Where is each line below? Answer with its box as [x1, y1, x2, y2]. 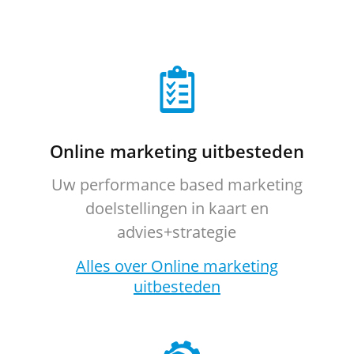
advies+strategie [117, 221, 237, 243]
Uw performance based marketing [51, 174, 303, 195]
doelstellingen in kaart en [85, 198, 269, 219]
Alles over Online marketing [75, 255, 278, 277]
